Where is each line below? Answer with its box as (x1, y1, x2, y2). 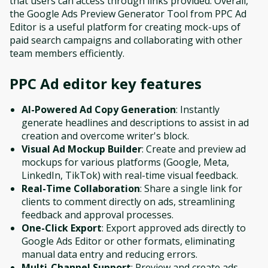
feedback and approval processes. (22, 208, 173, 221)
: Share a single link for (140, 181, 242, 195)
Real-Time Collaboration (22, 181, 140, 195)
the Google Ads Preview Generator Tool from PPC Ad (10, 7, 246, 20)
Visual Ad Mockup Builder (22, 142, 142, 156)
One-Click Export (22, 221, 102, 234)
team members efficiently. (10, 46, 124, 60)
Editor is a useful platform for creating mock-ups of (10, 20, 240, 33)
